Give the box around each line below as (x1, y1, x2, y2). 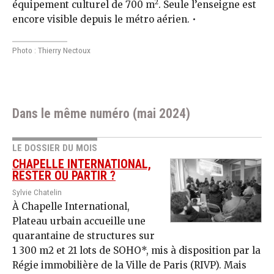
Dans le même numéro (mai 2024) (12, 106, 190, 122)
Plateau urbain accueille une (12, 215, 146, 227)
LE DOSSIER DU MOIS (12, 142, 97, 154)
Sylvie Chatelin (12, 187, 62, 197)
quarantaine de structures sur (12, 229, 155, 242)
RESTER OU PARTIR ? (12, 168, 116, 183)
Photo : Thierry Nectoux (12, 45, 91, 55)
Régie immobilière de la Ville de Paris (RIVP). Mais (12, 259, 246, 271)
